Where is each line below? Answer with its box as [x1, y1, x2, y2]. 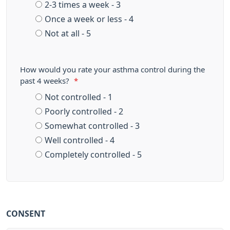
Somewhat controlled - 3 [45, 122, 140, 130]
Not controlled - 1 [45, 93, 112, 101]
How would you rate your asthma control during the [20, 66, 205, 73]
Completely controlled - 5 [45, 150, 142, 159]
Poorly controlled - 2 [45, 107, 123, 116]
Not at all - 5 [45, 29, 91, 37]
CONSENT [6, 209, 45, 218]
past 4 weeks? [20, 77, 71, 85]
